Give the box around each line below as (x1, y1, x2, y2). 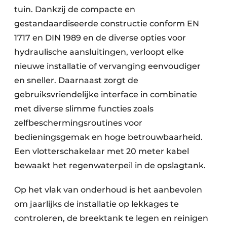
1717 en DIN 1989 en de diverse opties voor (14, 33, 186, 43)
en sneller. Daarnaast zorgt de (14, 75, 138, 86)
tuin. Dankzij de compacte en (14, 5, 135, 15)
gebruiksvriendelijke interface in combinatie (14, 90, 197, 100)
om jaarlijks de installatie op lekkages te (14, 199, 179, 209)
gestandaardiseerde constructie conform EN (14, 19, 199, 29)
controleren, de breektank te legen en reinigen (14, 213, 208, 223)
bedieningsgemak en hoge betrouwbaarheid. (14, 132, 203, 142)
